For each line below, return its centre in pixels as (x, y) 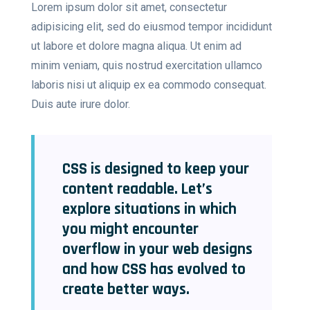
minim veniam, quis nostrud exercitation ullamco (147, 66)
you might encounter (130, 230)
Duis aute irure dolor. (81, 104)
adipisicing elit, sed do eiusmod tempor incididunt (152, 27)
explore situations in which (149, 210)
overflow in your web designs (157, 250)
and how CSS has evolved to (154, 270)
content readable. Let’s (137, 190)
